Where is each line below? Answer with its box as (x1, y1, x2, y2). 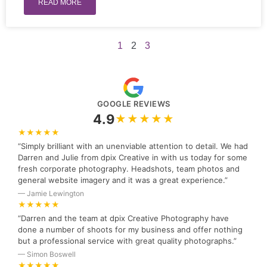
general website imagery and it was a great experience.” (18, 175, 228, 185)
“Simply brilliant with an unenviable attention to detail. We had (18, 141, 248, 151)
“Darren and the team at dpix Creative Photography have (18, 213, 229, 223)
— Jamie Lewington (18, 189, 84, 198)
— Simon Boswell (18, 250, 76, 259)
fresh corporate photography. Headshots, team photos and (18, 164, 240, 173)
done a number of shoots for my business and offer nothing (18, 225, 243, 234)
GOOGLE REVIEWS (97, 99, 170, 108)
